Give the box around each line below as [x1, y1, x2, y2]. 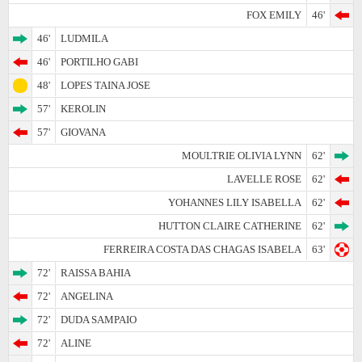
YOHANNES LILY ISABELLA [168, 196, 301, 208]
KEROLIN [61, 102, 106, 115]
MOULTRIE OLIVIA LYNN [182, 149, 301, 162]
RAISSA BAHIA [61, 266, 131, 279]
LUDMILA [61, 32, 108, 44]
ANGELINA [61, 289, 113, 302]
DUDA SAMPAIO [61, 313, 137, 326]
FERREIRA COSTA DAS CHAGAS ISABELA [103, 242, 301, 255]
